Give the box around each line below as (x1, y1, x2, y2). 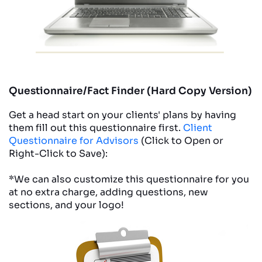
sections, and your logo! (9, 199, 124, 211)
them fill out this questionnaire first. (9, 122, 183, 134)
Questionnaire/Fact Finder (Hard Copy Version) (9, 85, 252, 97)
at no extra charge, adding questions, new (9, 186, 208, 198)
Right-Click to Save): (9, 147, 108, 160)
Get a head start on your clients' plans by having (9, 109, 236, 121)
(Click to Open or (139, 135, 223, 147)
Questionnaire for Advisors (9, 135, 139, 147)
